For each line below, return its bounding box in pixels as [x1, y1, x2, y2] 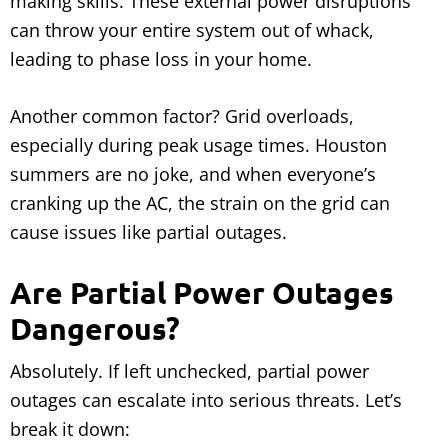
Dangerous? [10, 310, 180, 348]
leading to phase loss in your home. [10, 47, 312, 72]
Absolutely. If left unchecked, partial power [10, 359, 369, 384]
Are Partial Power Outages [10, 274, 394, 312]
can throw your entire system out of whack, [10, 18, 374, 43]
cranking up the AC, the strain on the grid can [10, 191, 390, 216]
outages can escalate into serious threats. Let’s [10, 388, 402, 413]
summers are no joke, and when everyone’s [10, 162, 376, 187]
